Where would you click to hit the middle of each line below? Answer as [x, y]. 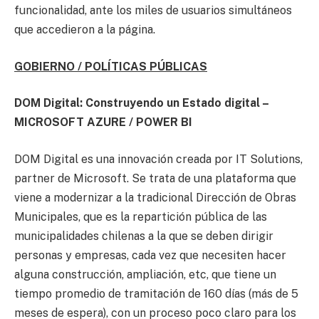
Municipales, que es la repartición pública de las [141, 217]
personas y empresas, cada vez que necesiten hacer [150, 256]
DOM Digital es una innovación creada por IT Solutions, [158, 159]
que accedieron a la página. [85, 30]
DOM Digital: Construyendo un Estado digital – [141, 103]
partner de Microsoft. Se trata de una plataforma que [155, 179]
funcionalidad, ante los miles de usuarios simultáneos [153, 11]
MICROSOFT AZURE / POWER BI [103, 122]
